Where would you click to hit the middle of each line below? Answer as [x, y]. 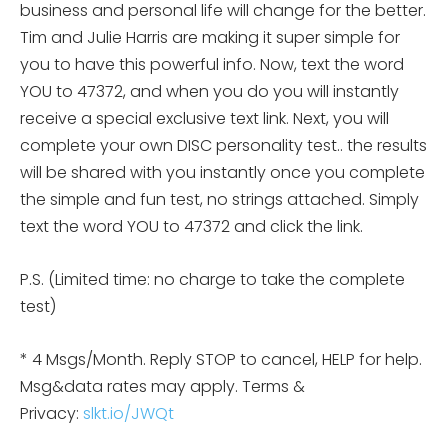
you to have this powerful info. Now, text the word [212, 64]
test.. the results [365, 145]
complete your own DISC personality [161, 145]
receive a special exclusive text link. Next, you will [204, 118]
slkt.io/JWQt [128, 413]
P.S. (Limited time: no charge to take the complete [212, 279]
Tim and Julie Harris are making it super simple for [210, 37]
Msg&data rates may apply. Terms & [162, 386]
